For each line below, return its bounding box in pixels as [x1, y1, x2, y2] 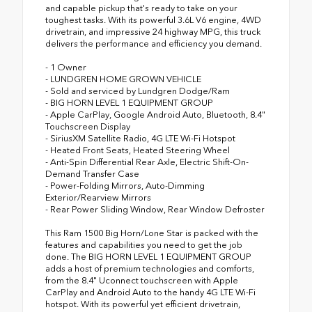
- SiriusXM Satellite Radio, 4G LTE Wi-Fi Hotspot [45, 132, 235, 143]
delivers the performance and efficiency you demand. [45, 38, 262, 49]
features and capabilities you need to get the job [45, 239, 242, 250]
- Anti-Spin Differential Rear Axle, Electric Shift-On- [45, 156, 249, 167]
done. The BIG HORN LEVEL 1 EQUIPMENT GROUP [45, 251, 251, 262]
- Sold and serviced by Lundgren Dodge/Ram [45, 85, 230, 96]
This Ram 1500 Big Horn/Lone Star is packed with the [45, 227, 258, 238]
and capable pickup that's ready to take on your [45, 2, 237, 13]
